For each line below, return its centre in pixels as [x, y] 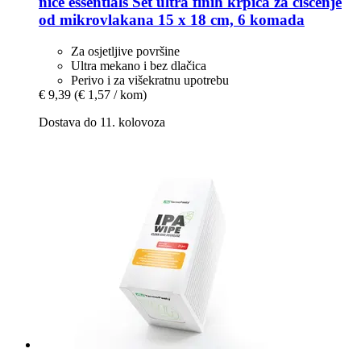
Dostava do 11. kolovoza [102, 122]
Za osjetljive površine [125, 51]
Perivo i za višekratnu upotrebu [150, 80]
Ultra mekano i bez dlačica [139, 65]
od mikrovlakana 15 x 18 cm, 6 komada [172, 19]
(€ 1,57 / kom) [110, 94]
